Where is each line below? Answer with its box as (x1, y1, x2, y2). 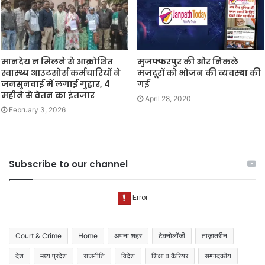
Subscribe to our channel (9, 158, 128, 171)
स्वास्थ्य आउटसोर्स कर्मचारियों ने (1, 67, 121, 79)
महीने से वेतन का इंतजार (1, 89, 95, 102)
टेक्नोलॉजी (159, 231, 185, 241)
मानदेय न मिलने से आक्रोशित (1, 56, 113, 68)
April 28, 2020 (145, 94, 191, 104)
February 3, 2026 (9, 105, 66, 115)
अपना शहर (114, 231, 142, 241)
